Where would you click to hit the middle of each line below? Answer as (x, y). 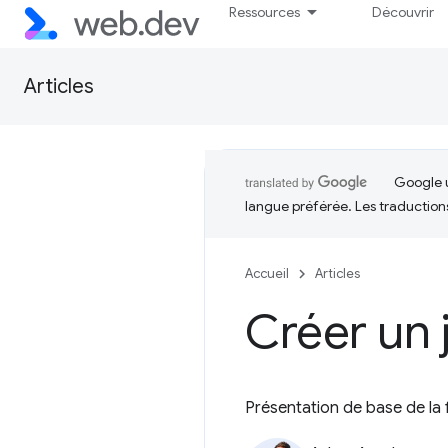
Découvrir (403, 12)
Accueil (267, 273)
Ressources (265, 12)
